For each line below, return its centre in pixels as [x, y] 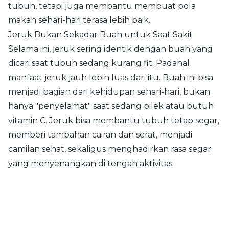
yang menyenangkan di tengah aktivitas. [91, 163]
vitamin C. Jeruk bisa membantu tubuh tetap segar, [114, 120]
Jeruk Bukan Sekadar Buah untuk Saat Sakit [100, 34]
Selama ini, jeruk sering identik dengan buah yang [110, 49]
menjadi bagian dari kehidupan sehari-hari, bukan [109, 91]
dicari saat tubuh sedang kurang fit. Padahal [99, 63]
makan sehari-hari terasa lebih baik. [79, 20]
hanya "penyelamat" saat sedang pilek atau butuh [111, 106]
